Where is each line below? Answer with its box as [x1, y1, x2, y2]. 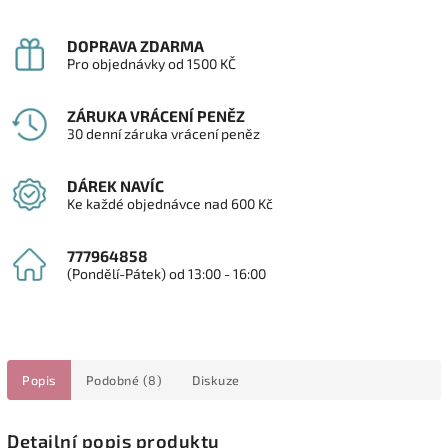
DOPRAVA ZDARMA [67, 37, 204, 55]
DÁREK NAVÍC [67, 177, 164, 195]
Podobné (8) [85, 371, 162, 388]
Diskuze [192, 371, 240, 388]
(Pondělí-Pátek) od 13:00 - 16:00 [67, 265, 266, 282]
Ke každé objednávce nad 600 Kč [67, 195, 273, 212]
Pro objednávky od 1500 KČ [67, 55, 236, 72]
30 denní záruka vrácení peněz [67, 125, 260, 142]
